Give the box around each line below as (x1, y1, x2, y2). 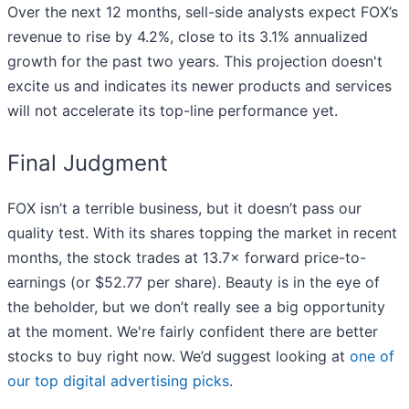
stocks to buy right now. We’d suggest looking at (7, 347, 350, 366)
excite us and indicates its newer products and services (7, 77, 392, 96)
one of (350, 347, 394, 366)
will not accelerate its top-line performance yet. (7, 101, 338, 121)
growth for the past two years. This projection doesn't (7, 52, 383, 71)
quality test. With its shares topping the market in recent (7, 224, 397, 243)
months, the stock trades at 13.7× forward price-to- (7, 248, 366, 267)
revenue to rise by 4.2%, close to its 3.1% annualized (7, 27, 368, 47)
